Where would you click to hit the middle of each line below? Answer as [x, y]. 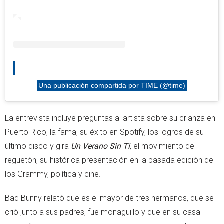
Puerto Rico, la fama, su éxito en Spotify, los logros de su [104, 132]
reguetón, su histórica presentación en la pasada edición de [109, 160]
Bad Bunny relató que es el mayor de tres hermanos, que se [109, 198]
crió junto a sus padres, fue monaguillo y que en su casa [103, 212]
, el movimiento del [163, 146]
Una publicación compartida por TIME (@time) [112, 85]
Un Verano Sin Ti [100, 146]
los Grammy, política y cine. [53, 174]
